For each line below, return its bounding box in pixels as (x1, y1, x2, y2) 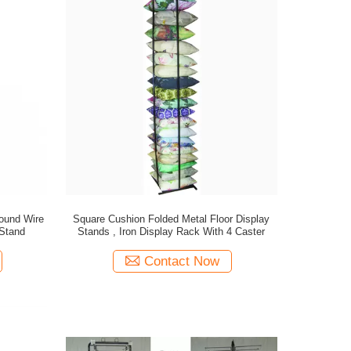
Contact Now (144, 254, 220, 269)
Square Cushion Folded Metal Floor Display (73, 213, 270, 225)
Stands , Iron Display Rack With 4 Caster (78, 226, 266, 237)
